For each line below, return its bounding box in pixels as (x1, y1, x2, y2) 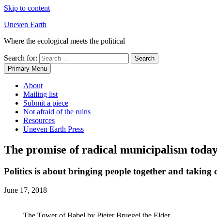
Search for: (4, 54, 37, 62)
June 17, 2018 (4, 186, 47, 194)
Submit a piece (23, 99, 68, 107)
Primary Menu (8, 65, 47, 72)
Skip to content (4, 4, 50, 12)
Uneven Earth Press (23, 125, 84, 133)
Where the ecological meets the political (4, 37, 125, 45)
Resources (23, 116, 55, 124)
